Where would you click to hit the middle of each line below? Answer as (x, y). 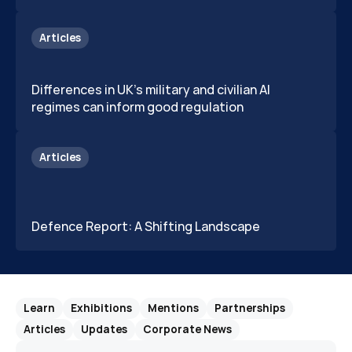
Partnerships (250, 308)
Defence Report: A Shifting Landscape (147, 226)
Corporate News (187, 329)
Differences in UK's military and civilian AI (151, 90)
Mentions (173, 308)
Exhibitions (101, 308)
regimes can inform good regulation (137, 107)
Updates (104, 329)
